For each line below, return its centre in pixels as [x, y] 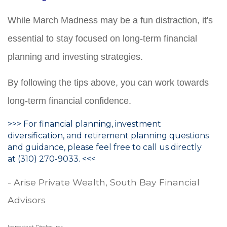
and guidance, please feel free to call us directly [105, 147]
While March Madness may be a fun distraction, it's [110, 20]
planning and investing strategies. [75, 56]
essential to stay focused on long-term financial [102, 38]
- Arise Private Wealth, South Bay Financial [104, 182]
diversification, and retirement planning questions [108, 135]
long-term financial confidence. [69, 101]
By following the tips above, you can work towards [108, 82]
